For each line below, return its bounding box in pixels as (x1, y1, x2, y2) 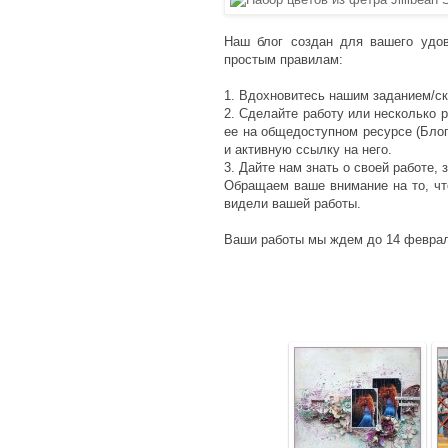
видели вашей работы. (224, 196, 361, 212)
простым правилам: (224, 52, 343, 68)
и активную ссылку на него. (224, 142, 392, 158)
